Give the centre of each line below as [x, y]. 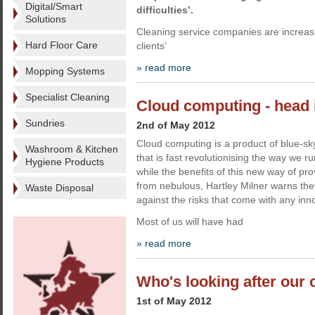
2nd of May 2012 [176, 125]
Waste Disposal [59, 188]
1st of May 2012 [174, 301]
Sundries [45, 123]
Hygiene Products [65, 162]
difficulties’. [165, 10]
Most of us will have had [190, 221]
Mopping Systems [65, 71]
